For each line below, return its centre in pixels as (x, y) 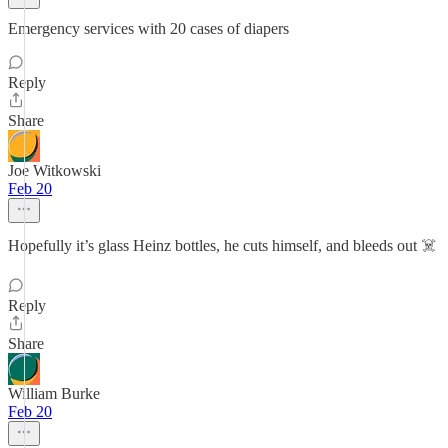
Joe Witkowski (54, 170)
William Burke (54, 393)
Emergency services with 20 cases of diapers (148, 28)
